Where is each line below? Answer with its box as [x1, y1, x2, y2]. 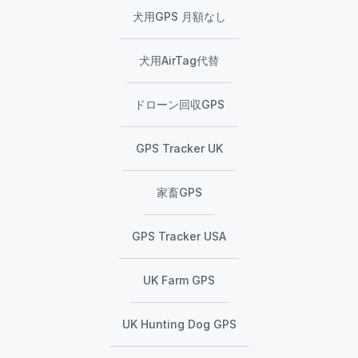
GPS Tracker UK [135, 141, 223, 156]
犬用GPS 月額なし [132, 10, 226, 24]
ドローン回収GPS [133, 97, 225, 112]
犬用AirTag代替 [139, 54, 219, 68]
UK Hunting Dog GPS [121, 317, 237, 332]
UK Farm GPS [143, 273, 215, 288]
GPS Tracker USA [132, 229, 226, 244]
